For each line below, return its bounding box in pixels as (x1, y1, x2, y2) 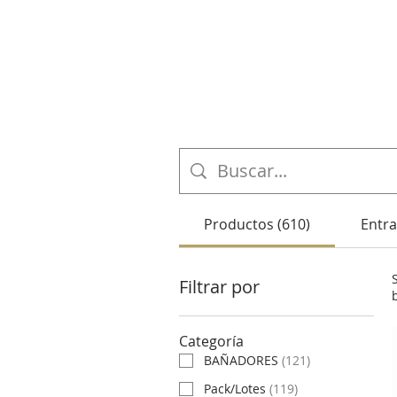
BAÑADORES (204, 352, 278, 370)
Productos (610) (204, 214, 311, 235)
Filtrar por (179, 275, 260, 300)
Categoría (179, 331, 244, 352)
